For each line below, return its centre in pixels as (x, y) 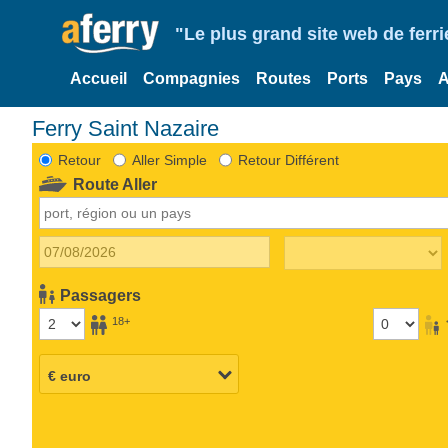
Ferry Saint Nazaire (132, 128)
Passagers (101, 295)
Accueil (98, 78)
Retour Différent (288, 159)
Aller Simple (169, 159)
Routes (283, 78)
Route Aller (116, 184)
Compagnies (191, 78)
